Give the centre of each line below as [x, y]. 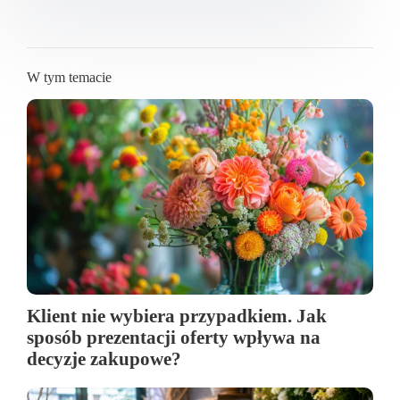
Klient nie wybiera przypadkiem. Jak [177, 315]
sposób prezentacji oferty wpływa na [174, 337]
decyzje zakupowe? [104, 358]
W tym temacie [69, 78]
